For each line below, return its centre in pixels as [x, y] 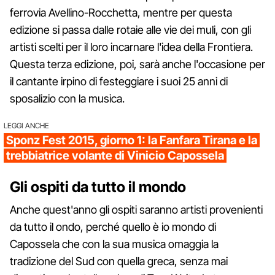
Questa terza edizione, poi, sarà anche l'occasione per [137, 64]
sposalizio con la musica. [67, 98]
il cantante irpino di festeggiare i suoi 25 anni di [119, 81]
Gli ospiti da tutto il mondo [98, 187]
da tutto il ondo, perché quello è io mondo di [113, 227]
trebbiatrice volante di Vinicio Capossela [115, 155]
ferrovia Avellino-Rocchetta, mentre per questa [121, 12]
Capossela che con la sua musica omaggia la [114, 244]
